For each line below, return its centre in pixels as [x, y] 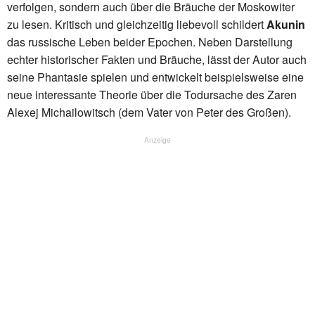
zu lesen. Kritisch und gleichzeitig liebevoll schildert [137, 24]
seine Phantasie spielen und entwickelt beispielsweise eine [155, 77]
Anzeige [157, 139]
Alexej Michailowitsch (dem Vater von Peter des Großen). [149, 112]
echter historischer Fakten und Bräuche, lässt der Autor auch [157, 59]
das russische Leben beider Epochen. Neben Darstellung [150, 41]
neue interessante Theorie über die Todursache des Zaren [152, 94]
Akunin [286, 24]
